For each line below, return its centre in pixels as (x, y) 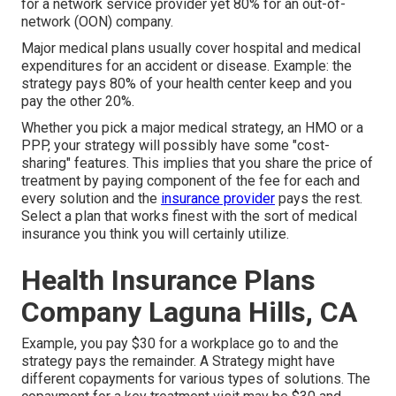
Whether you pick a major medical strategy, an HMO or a (192, 128)
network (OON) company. (97, 22)
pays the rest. (319, 199)
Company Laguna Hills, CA (189, 312)
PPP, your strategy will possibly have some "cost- (175, 146)
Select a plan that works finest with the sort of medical (189, 217)
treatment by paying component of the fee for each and (190, 181)
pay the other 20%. (78, 102)
